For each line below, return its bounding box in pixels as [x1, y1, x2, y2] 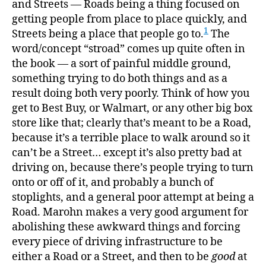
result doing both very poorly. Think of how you [12, 87, 249, 100]
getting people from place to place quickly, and [12, 12, 247, 26]
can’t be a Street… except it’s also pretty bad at [12, 146, 242, 160]
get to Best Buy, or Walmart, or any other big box [12, 102, 252, 115]
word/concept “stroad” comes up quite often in [12, 42, 245, 56]
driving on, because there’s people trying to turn [12, 161, 254, 175]
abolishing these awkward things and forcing [12, 220, 240, 234]
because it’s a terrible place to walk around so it [12, 131, 250, 145]
